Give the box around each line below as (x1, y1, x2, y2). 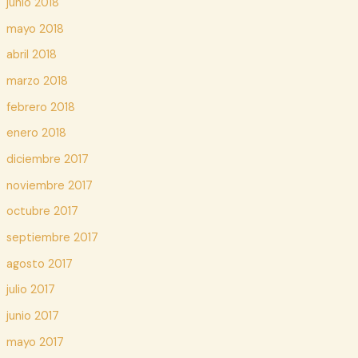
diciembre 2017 (6, 152, 89, 168)
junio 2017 (6, 308, 59, 324)
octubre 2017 (6, 204, 78, 220)
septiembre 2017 (6, 229, 98, 245)
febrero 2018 (6, 99, 75, 115)
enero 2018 (6, 125, 66, 141)
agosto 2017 (6, 256, 73, 272)
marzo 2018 (6, 74, 68, 89)
